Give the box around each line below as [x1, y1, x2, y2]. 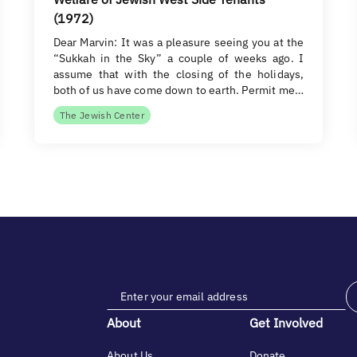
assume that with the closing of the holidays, [53, 67, 304, 81]
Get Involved [249, 315, 323, 331]
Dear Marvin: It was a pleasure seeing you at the [53, 35, 304, 49]
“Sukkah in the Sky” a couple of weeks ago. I [53, 51, 304, 65]
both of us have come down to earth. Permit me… [53, 83, 304, 97]
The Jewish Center [59, 109, 145, 121]
